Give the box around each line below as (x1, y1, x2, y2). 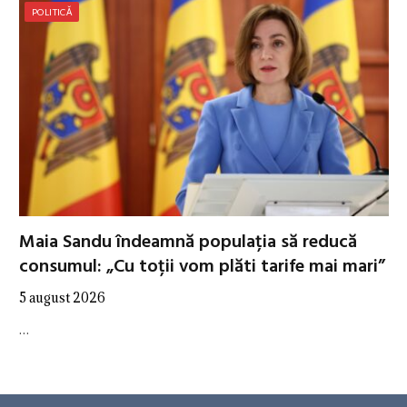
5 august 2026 (19, 288, 105, 306)
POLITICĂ (32, 5, 73, 17)
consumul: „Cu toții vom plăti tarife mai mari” (19, 252, 385, 282)
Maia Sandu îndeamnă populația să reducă (19, 227, 357, 257)
